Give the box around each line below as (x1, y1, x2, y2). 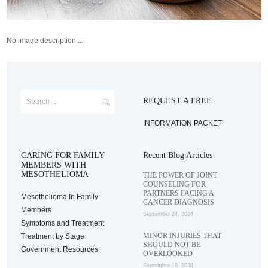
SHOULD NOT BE (143, 240, 201, 249)
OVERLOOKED (143, 249, 193, 258)
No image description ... (7, 36, 84, 45)
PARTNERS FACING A (143, 189, 214, 198)
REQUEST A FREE (143, 96, 212, 105)
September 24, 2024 (143, 211, 194, 218)
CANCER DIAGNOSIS (143, 198, 215, 207)
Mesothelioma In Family (21, 193, 99, 202)
